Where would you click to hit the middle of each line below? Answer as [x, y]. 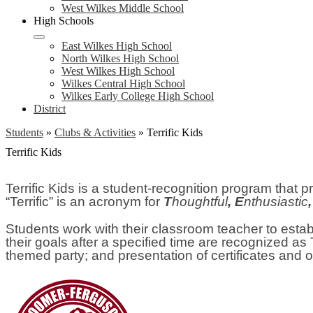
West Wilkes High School [118, 71]
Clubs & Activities [95, 132]
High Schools [64, 21]
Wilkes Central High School [123, 83]
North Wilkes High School [120, 58]
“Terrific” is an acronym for [85, 202]
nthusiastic [276, 202]
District [50, 109]
